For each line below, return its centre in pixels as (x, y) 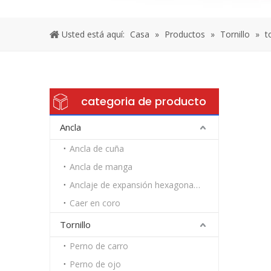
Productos (185, 34)
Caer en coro (95, 203)
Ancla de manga (101, 167)
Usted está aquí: (93, 34)
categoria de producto (144, 101)
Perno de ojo (95, 264)
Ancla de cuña (97, 149)
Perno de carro (99, 246)
